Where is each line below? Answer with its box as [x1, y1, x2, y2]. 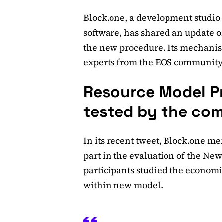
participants [83, 164, 136, 177]
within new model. [83, 179, 163, 192]
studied [136, 164, 167, 177]
